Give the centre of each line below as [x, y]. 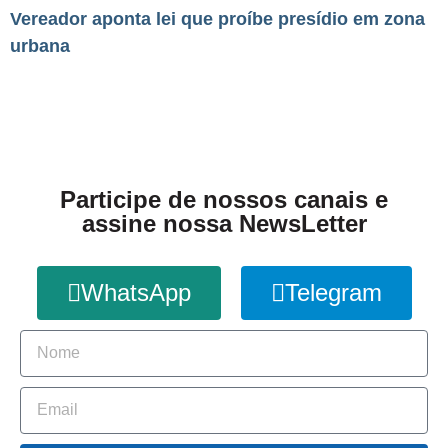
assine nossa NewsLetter [224, 223]
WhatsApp [135, 292]
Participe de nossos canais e [224, 199]
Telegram [333, 292]
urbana [40, 46]
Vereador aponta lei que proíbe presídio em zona [217, 19]
